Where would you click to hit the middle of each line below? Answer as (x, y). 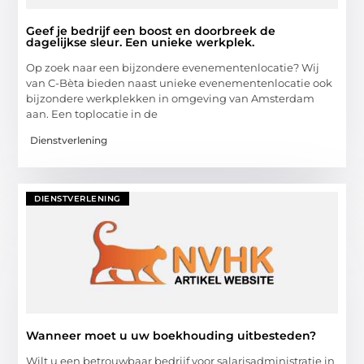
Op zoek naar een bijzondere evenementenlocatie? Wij (173, 67)
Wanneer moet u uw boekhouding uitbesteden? (171, 335)
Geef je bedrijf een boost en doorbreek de (151, 30)
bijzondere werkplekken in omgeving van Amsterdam (171, 98)
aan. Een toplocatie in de (92, 113)
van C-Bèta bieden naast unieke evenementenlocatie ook (180, 82)
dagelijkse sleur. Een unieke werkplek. (141, 42)
